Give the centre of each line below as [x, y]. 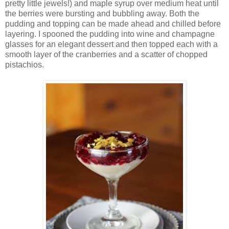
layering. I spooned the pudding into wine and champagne [110, 34]
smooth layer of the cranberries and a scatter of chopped [106, 54]
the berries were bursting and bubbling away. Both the [102, 13]
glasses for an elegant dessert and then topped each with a [111, 44]
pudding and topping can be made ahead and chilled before [113, 24]
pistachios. [25, 64]
